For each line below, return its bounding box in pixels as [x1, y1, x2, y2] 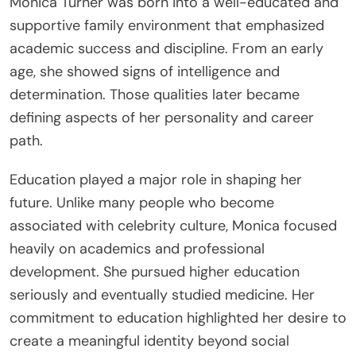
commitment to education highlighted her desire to [10, 308, 346, 328]
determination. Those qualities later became [10, 85, 300, 105]
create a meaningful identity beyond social [10, 331, 289, 351]
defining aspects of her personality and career [10, 108, 314, 128]
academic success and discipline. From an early [10, 39, 323, 59]
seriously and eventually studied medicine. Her [10, 285, 315, 305]
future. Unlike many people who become [10, 193, 274, 213]
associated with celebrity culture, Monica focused [10, 216, 337, 236]
